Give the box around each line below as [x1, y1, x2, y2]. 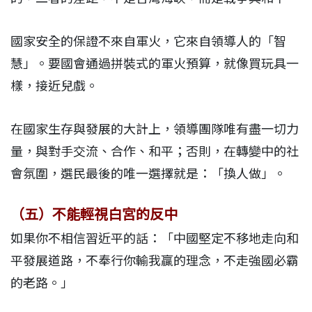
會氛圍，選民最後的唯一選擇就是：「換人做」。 [10, 166, 286, 181]
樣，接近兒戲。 [10, 78, 98, 93]
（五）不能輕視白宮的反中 [10, 205, 178, 223]
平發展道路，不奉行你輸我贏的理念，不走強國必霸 [10, 253, 299, 269]
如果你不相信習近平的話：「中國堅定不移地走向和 [10, 231, 299, 247]
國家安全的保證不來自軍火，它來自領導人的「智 [10, 33, 286, 49]
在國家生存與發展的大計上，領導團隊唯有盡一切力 [10, 121, 299, 136]
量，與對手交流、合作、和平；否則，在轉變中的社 [10, 143, 299, 159]
